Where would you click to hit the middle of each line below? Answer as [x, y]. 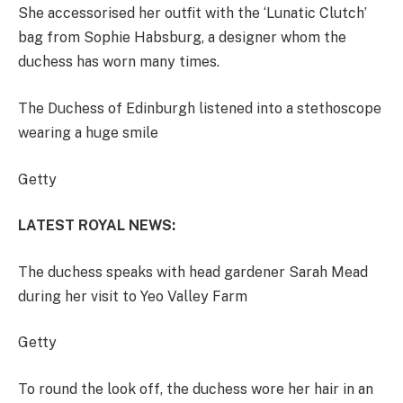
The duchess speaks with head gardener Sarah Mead [193, 272]
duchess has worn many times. [119, 62]
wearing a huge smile [88, 133]
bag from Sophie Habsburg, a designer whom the [182, 38]
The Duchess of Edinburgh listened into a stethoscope [200, 109]
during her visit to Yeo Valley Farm [133, 296]
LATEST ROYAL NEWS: [97, 226]
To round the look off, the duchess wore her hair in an [196, 389]
